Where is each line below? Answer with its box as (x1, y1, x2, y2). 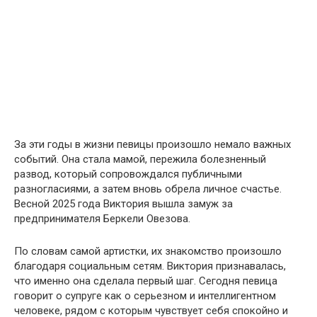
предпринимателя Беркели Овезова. (14, 212, 190, 226)
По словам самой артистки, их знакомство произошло (14, 245, 282, 258)
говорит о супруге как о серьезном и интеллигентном (14, 289, 276, 303)
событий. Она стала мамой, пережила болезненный (14, 153, 266, 166)
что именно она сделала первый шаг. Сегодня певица (14, 275, 277, 288)
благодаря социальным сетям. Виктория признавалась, (14, 260, 286, 273)
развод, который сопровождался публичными (14, 168, 242, 181)
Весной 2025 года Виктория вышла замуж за (14, 197, 233, 211)
